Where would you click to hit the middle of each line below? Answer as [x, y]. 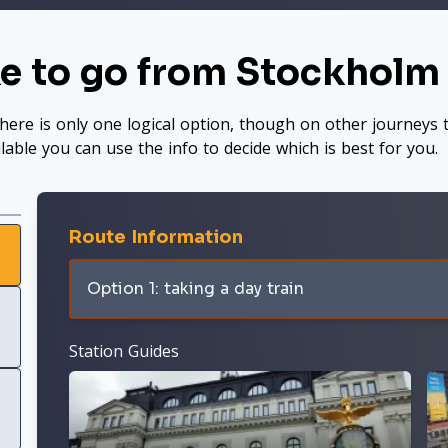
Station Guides [124, 351]
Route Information [156, 237]
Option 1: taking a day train [196, 288]
